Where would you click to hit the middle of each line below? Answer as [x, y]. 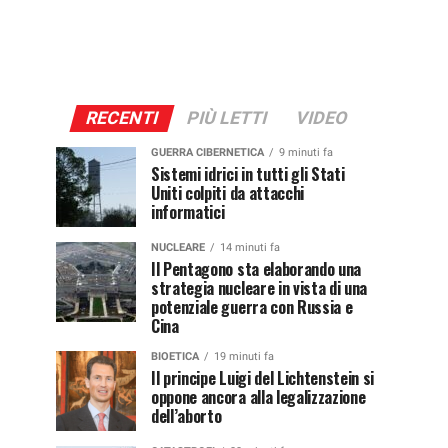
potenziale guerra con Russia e [252, 306]
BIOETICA [175, 356]
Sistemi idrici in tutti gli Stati [248, 173]
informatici [188, 211]
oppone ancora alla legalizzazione [258, 396]
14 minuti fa [250, 247]
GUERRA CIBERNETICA [207, 152]
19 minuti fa [244, 356]
